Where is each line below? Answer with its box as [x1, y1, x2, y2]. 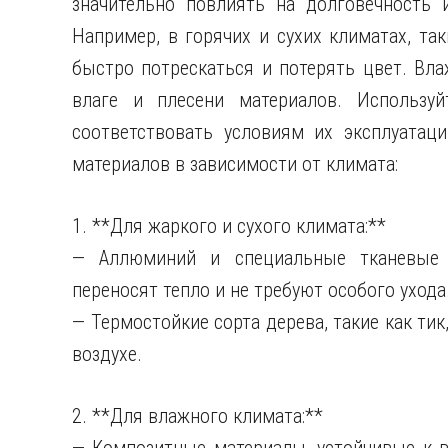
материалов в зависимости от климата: [72, 152, 398, 176]
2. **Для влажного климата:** [72, 404, 323, 428]
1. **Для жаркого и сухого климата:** [72, 214, 386, 238]
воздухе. [72, 342, 142, 366]
